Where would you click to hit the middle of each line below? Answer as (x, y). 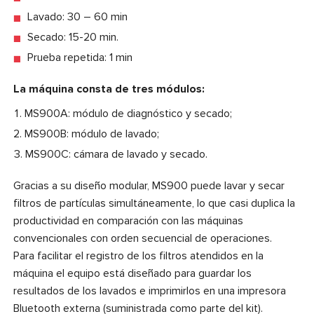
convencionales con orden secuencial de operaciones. (144, 238)
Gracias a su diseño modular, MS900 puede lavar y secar (149, 185)
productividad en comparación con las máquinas (128, 220)
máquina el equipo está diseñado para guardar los (132, 273)
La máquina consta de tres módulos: (109, 89)
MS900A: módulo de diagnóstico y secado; (128, 113)
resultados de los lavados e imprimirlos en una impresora (150, 291)
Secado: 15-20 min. (73, 37)
